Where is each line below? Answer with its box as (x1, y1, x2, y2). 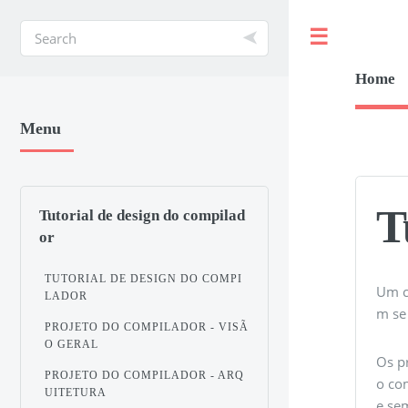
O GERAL (45, 337, 99, 351)
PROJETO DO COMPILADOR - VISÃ (45, 320, 250, 333)
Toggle (348, 29, 384, 46)
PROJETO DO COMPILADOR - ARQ (45, 368, 245, 382)
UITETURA (45, 385, 107, 399)
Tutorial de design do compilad (38, 206, 245, 224)
